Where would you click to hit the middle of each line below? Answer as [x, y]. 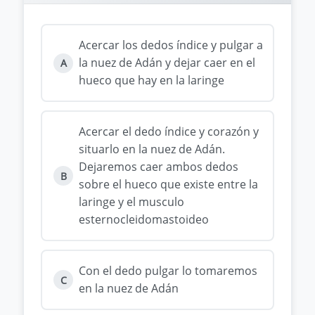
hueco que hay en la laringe [152, 80]
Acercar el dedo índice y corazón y [169, 131]
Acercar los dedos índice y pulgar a [171, 45]
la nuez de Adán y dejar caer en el [167, 63]
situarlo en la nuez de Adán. [152, 149]
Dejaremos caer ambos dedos [159, 167]
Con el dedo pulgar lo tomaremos [168, 271]
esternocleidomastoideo [144, 219]
